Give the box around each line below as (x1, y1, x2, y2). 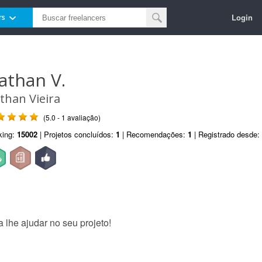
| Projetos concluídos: (37, 129, 116, 140)
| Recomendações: (120, 129, 188, 140)
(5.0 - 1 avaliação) (43, 112, 101, 122)
